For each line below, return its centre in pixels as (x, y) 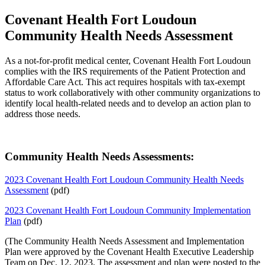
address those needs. (43, 114)
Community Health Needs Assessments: (99, 157)
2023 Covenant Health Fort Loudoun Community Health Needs (124, 180)
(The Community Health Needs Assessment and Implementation (125, 241)
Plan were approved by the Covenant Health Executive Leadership (129, 252)
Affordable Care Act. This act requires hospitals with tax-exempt (125, 82)
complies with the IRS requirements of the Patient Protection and (125, 71)
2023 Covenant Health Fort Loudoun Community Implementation (128, 211)
